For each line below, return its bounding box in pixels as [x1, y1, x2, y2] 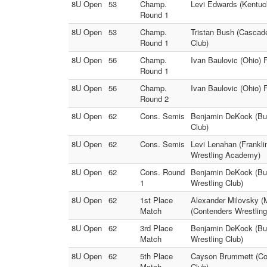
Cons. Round [140, 166, 185, 178]
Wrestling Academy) [191, 149, 260, 160]
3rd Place [140, 222, 173, 234]
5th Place [140, 250, 173, 262]
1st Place [140, 194, 173, 206]
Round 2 [140, 93, 169, 104]
